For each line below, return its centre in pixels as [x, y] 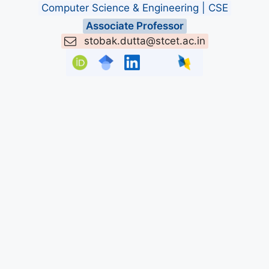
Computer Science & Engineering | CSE [134, 8]
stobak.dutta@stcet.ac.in [144, 41]
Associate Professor [134, 26]
